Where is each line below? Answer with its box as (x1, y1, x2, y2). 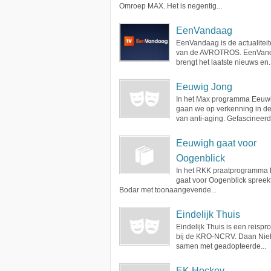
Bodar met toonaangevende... (119, 186, 217, 194)
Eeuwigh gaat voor (176, 138, 256, 148)
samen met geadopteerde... (176, 242, 266, 250)
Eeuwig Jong (176, 82, 232, 92)
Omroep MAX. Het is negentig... (119, 2, 222, 10)
